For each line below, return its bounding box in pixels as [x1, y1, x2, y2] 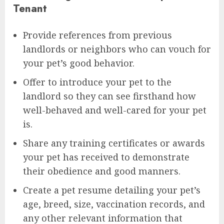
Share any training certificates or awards [23, 136, 205, 149]
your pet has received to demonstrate [23, 150, 189, 163]
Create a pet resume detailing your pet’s [23, 183, 200, 196]
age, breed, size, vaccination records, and [23, 197, 205, 210]
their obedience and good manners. [23, 164, 180, 177]
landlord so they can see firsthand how [23, 89, 196, 102]
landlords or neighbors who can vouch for [23, 42, 211, 55]
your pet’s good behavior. [23, 56, 134, 69]
